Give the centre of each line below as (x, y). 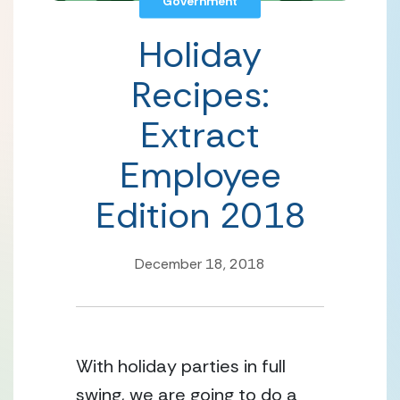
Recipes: (200, 95)
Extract (200, 135)
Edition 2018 (200, 215)
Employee (200, 175)
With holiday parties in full (181, 366)
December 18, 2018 (200, 264)
